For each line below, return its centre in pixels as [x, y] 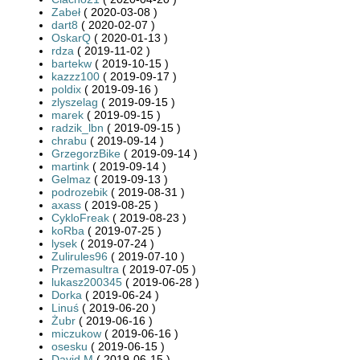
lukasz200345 [87, 282]
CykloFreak [80, 217]
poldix [66, 89]
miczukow [76, 333]
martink [70, 166]
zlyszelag [75, 102]
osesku [70, 346]
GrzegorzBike [86, 153]
